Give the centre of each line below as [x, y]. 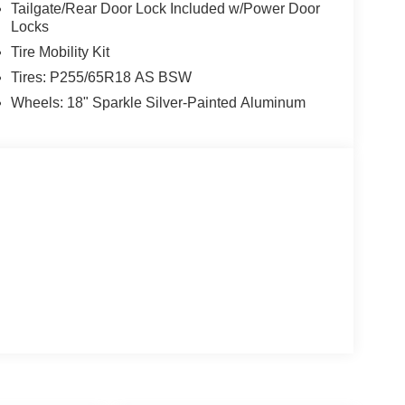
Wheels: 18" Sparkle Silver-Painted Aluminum [158, 103]
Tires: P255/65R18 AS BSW [101, 78]
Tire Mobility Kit [60, 52]
